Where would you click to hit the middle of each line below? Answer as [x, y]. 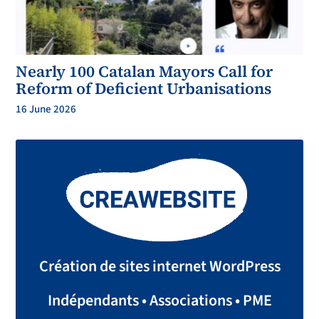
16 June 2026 [46, 110]
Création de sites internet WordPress [159, 267]
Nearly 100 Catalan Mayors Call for [145, 72]
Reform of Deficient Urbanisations [144, 89]
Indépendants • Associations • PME [159, 301]
